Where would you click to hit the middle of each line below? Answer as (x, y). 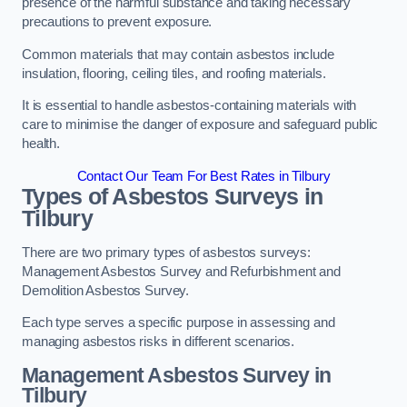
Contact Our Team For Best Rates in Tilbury (203, 176)
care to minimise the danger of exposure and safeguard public (200, 125)
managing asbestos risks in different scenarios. (159, 342)
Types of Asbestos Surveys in (173, 196)
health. (41, 144)
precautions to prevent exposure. (117, 22)
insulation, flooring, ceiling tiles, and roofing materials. (174, 73)
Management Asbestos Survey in (177, 375)
